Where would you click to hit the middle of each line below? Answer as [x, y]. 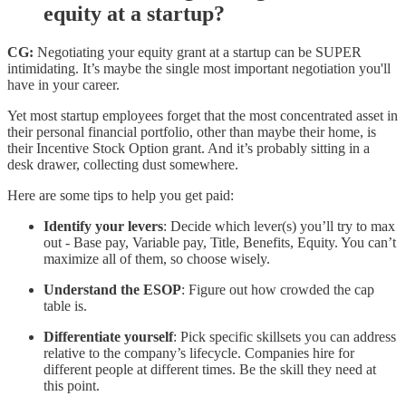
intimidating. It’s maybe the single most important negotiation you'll [199, 69]
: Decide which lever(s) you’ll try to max [279, 227]
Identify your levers [103, 227]
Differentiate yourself [108, 337]
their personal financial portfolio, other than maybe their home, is [192, 132]
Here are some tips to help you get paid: [121, 196]
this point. [72, 386]
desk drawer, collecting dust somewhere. [123, 165]
